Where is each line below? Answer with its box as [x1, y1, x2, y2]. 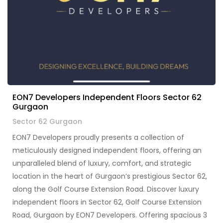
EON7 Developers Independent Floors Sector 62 [12, 92, 202, 104]
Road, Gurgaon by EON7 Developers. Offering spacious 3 [12, 210, 207, 221]
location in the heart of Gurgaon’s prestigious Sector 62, [12, 171, 207, 182]
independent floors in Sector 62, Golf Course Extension [12, 197, 202, 208]
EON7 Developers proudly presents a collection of [12, 132, 184, 143]
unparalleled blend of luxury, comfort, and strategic [12, 158, 192, 169]
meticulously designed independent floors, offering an [12, 145, 202, 156]
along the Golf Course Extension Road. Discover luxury [12, 184, 199, 195]
